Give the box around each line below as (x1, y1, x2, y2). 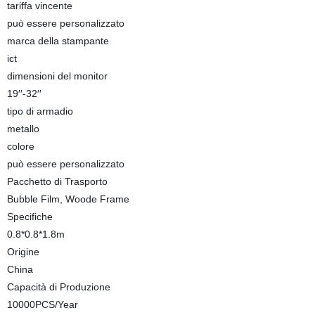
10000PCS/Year (6, 299, 78, 310)
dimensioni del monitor (6, 70, 108, 82)
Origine (6, 246, 39, 257)
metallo (6, 123, 39, 134)
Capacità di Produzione (6, 281, 110, 292)
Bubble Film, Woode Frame (6, 193, 129, 205)
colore (6, 141, 34, 152)
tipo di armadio (6, 105, 73, 117)
